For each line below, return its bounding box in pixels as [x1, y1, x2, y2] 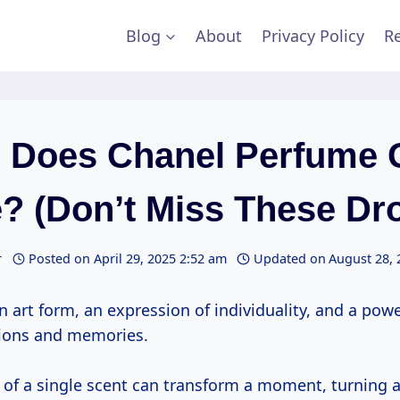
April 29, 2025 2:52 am [93, 250, 227, 268]
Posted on [29, 250, 91, 268]
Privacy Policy [262, 25, 365, 46]
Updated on [253, 250, 326, 268]
